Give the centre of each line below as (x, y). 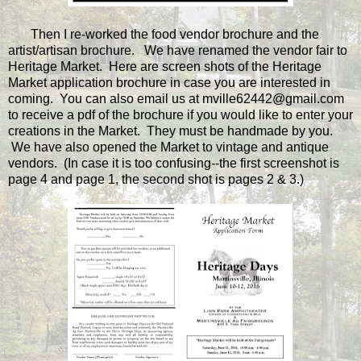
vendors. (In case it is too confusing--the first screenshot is (174, 163)
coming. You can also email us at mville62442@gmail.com (176, 98)
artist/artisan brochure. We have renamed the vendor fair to (178, 50)
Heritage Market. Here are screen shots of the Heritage (165, 66)
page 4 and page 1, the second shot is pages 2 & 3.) (156, 179)
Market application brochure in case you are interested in (169, 82)
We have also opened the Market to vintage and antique (168, 147)
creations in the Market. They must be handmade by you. (170, 131)
